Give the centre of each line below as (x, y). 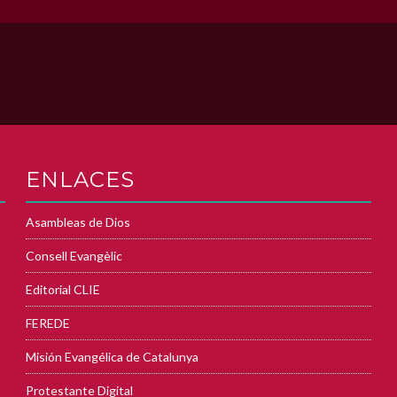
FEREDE (47, 323)
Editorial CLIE (62, 290)
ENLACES (80, 180)
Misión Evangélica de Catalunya (112, 357)
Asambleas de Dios (78, 222)
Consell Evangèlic (74, 256)
